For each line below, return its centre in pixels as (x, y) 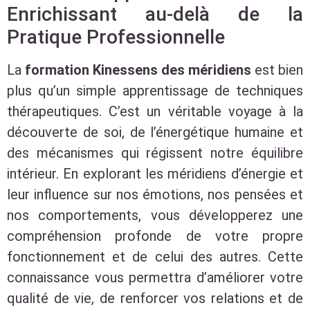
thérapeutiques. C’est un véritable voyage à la (155, 111)
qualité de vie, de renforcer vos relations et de (155, 298)
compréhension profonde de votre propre (155, 236)
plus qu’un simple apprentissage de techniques (155, 90)
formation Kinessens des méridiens (138, 70)
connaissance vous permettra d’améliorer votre (155, 277)
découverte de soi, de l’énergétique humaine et (155, 132)
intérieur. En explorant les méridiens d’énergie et (155, 173)
